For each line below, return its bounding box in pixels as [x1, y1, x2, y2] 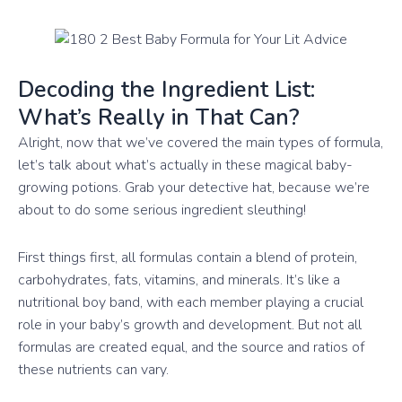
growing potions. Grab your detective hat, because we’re [18, 177, 370, 197]
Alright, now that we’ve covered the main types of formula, [18, 132, 383, 153]
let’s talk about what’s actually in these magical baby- [18, 154, 353, 175]
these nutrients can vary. [18, 359, 169, 380]
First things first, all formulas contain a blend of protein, [18, 247, 357, 267]
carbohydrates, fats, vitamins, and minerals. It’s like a [18, 269, 340, 290]
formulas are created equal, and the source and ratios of [18, 336, 364, 357]
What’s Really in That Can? [18, 101, 300, 133]
